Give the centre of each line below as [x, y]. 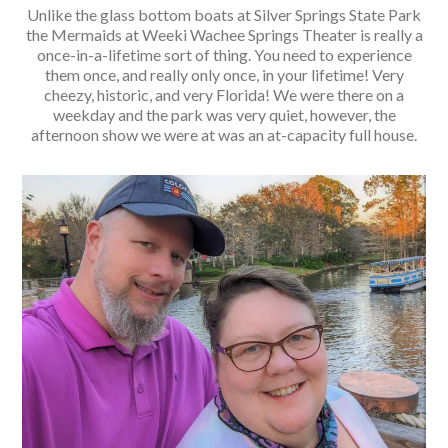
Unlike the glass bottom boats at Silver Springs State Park [224, 15]
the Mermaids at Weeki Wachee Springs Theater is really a [224, 35]
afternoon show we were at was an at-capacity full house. [224, 135]
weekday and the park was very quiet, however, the [224, 115]
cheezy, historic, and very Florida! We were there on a [224, 95]
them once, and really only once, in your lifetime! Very [224, 75]
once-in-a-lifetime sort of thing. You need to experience [224, 55]
